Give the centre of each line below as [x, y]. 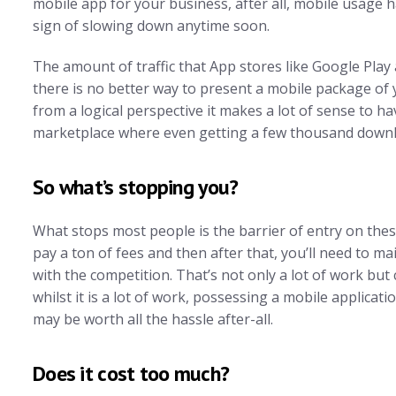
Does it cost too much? [131, 373]
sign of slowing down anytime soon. [151, 26]
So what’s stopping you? [136, 187]
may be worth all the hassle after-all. [153, 319]
